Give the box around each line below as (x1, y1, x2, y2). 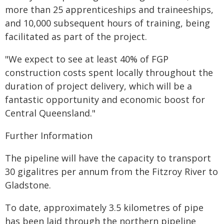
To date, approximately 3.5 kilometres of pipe (5, 201, 203, 213)
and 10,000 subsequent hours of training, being (5, 17, 210, 29)
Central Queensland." (5, 107, 95, 119)
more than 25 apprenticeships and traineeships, (5, 3, 213, 15)
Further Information (5, 129, 92, 141)
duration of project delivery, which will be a (5, 80, 192, 92)
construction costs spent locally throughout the (5, 66, 213, 78)
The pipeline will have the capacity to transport (5, 152, 211, 164)
